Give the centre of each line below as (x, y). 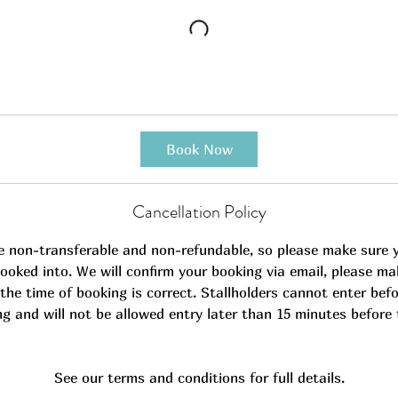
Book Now (199, 149)
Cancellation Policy (199, 211)
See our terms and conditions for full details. (199, 377)
